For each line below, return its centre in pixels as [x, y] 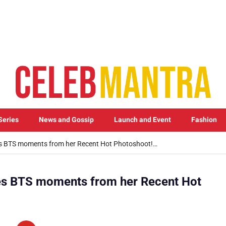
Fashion [204, 120]
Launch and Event [143, 120]
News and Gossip [66, 120]
